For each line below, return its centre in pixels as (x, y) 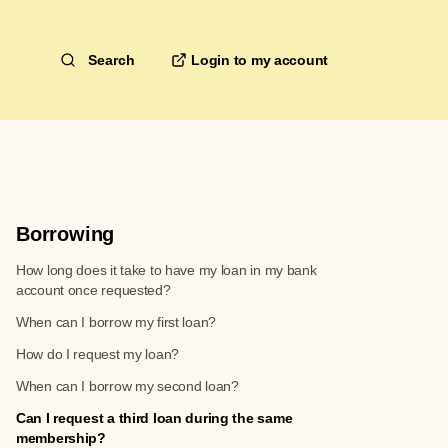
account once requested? (93, 290)
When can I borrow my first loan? (116, 322)
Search (112, 60)
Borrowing (65, 234)
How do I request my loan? (97, 354)
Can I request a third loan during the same (154, 418)
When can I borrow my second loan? (127, 386)
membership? (61, 438)
